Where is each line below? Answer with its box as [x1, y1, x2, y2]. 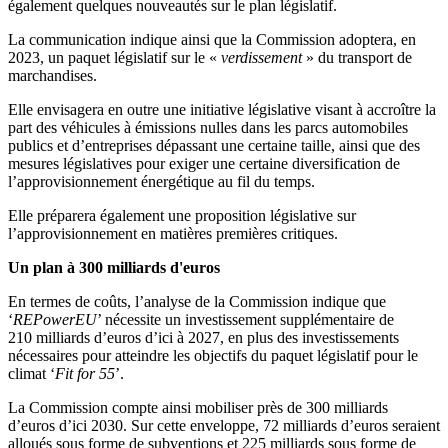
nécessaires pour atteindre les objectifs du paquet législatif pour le [8, 346, 418, 364]
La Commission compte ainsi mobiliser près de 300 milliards [8, 398, 388, 416]
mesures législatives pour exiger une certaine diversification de [8, 154, 400, 172]
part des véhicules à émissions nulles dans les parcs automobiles [8, 118, 408, 136]
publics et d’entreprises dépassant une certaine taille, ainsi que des [8, 136, 420, 154]
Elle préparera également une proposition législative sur [8, 206, 356, 224]
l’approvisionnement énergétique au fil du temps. [8, 172, 315, 190]
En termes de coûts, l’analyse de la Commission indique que [8, 292, 386, 310]
